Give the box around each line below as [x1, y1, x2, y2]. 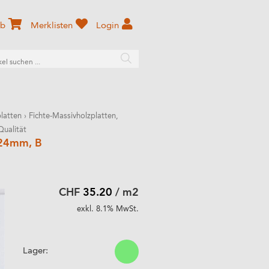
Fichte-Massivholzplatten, [29, 112, 118, 120]
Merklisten [31, 22, 73, 31]
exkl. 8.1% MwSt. [76, 205, 139, 213]
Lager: [22, 247, 48, 256]
